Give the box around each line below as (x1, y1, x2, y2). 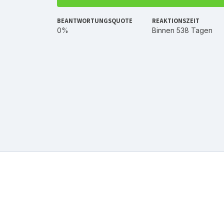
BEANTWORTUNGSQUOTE (57, 16, 132, 25)
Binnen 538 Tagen (152, 25, 212, 34)
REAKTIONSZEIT (152, 16, 199, 25)
